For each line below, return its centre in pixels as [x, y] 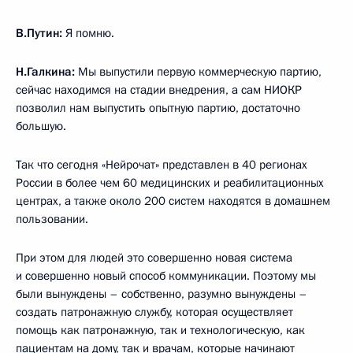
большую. [41, 126]
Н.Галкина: [47, 71]
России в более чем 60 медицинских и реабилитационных [170, 182]
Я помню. [90, 33]
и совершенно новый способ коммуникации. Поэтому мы [166, 275]
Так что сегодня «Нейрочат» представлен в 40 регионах [162, 164]
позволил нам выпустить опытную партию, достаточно [158, 108]
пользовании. [52, 219]
